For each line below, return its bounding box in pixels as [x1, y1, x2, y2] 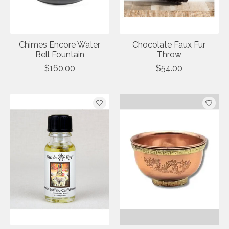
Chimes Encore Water [19, 39, 101, 50]
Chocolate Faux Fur [132, 39, 206, 50]
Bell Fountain [35, 49, 84, 59]
